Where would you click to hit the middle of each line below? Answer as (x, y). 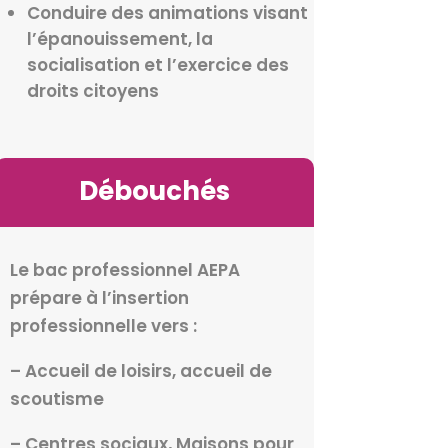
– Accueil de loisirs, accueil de (140, 371)
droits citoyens (92, 90)
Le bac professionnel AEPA (124, 270)
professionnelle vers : (103, 326)
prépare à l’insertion (99, 298)
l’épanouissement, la (119, 38)
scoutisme (56, 399)
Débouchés (154, 190)
